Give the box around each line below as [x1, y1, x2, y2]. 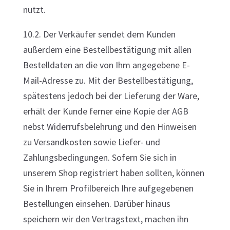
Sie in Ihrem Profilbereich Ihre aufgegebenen [23, 182, 194, 194]
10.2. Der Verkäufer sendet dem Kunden [23, 28, 176, 40]
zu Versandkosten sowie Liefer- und [23, 136, 160, 148]
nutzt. [23, 4, 46, 15]
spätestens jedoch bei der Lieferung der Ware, [23, 90, 199, 102]
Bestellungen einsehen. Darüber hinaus [23, 198, 170, 209]
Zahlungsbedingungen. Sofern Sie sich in [23, 151, 177, 163]
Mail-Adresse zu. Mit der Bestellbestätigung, [23, 74, 193, 86]
